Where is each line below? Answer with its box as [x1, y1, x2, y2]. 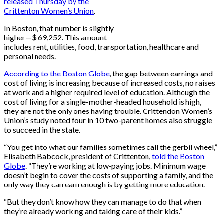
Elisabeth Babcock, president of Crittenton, [4, 151, 152, 161]
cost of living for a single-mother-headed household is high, [4, 96, 201, 106]
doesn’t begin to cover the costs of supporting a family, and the [4, 170, 213, 180]
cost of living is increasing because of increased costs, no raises [4, 77, 215, 87]
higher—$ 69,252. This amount [4, 32, 107, 42]
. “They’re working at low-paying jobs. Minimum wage [25, 160, 206, 170]
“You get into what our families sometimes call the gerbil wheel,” [4, 142, 217, 151]
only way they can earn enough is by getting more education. [4, 179, 205, 189]
